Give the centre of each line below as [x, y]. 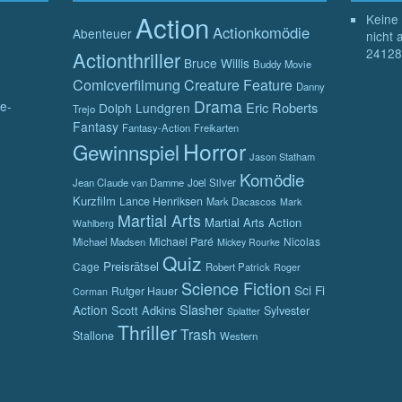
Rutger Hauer [144, 290]
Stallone [93, 336]
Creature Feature [238, 85]
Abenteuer [102, 33]
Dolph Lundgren [144, 108]
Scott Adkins [144, 310]
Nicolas [302, 241]
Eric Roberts [282, 107]
